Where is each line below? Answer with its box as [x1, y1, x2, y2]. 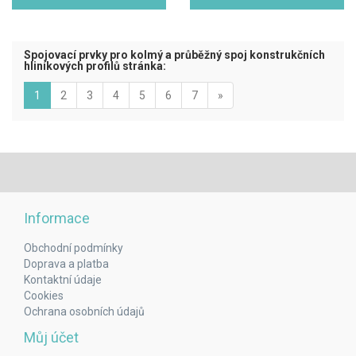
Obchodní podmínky [24, 242, 123, 254]
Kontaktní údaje [24, 273, 102, 286]
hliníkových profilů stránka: [24, 60, 166, 72]
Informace [24, 210, 90, 226]
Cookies [24, 289, 64, 302]
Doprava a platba [24, 257, 109, 270]
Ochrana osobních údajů [24, 305, 145, 318]
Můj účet [24, 329, 79, 346]
